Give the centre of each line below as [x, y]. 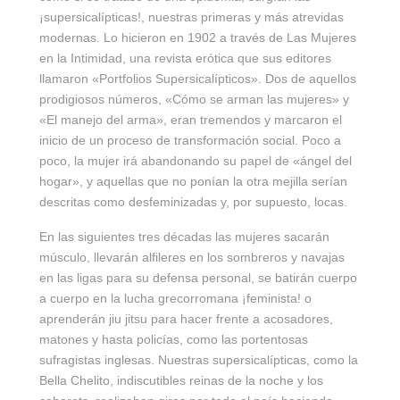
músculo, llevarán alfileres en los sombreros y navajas [192, 258]
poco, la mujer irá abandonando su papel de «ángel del [196, 161]
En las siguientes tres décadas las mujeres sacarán [184, 237]
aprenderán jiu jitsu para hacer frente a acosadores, [186, 319]
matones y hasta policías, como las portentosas [174, 340]
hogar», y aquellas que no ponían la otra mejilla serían [193, 182]
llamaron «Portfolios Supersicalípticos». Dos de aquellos [198, 79]
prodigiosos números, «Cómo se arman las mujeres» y [194, 100]
